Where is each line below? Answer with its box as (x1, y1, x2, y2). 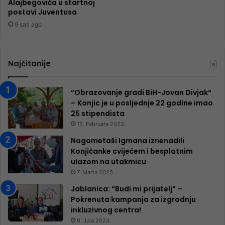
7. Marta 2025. (77, 169, 115, 176)
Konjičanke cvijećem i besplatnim (71, 146, 193, 157)
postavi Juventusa (8, 7, 77, 17)
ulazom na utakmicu (71, 157, 146, 167)
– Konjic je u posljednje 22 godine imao (71, 97, 213, 108)
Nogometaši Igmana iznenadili (71, 136, 184, 146)
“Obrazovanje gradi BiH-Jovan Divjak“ (71, 87, 211, 97)
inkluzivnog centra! (71, 205, 141, 215)
